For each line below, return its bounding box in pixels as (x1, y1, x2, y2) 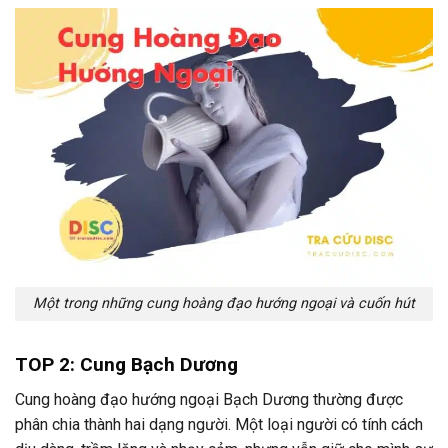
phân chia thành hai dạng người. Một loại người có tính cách (15, 414, 423, 434)
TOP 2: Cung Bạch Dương (15, 353, 238, 377)
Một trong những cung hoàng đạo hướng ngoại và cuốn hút (33, 295, 415, 313)
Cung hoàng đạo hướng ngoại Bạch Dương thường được (15, 389, 403, 409)
